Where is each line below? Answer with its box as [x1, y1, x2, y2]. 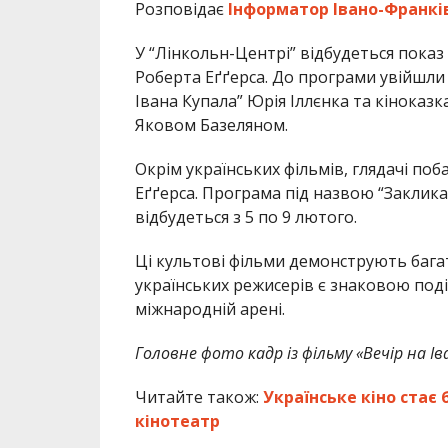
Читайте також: [134, 386, 263, 409]
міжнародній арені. [134, 298, 285, 321]
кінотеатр [134, 410, 220, 433]
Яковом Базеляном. [134, 114, 288, 137]
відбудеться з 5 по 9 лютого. [134, 206, 357, 229]
